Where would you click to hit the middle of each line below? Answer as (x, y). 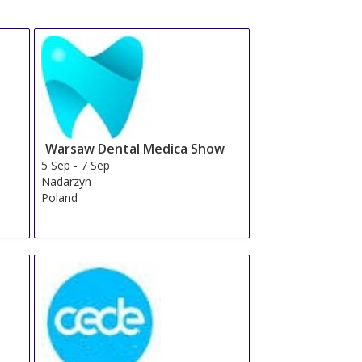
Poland (60, 197)
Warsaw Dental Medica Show (135, 148)
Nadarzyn (67, 181)
